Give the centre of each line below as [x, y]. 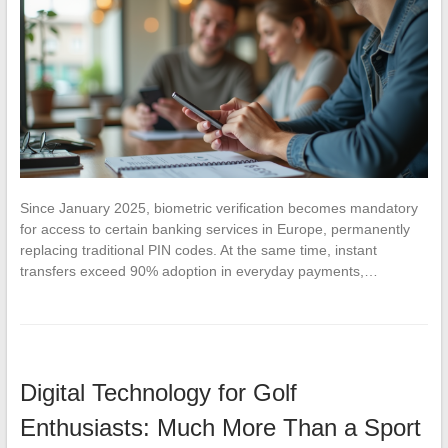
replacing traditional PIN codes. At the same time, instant [198, 250]
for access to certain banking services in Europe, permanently [214, 229]
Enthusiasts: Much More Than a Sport [220, 428]
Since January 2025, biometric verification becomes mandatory [218, 208]
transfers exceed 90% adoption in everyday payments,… [198, 271]
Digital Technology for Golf [158, 393]
